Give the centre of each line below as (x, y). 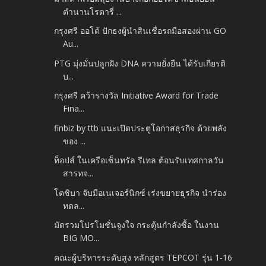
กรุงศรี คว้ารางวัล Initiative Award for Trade (137, 96)
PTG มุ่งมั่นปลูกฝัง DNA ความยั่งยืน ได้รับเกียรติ (140, 63)
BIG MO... (81, 238)
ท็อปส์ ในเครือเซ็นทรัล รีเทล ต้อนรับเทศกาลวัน (139, 160)
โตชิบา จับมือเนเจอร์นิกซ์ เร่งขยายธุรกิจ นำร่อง (140, 192)
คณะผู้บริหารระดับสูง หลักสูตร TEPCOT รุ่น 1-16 (143, 257)
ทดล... (74, 205)
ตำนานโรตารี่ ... (93, 11)
